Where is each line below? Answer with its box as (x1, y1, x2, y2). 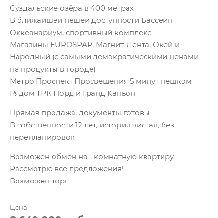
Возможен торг (10, 176, 68, 185)
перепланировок (10, 132, 75, 142)
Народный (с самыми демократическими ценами (10, 52, 199, 61)
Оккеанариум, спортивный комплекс (10, 28, 151, 37)
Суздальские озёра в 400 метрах (10, 3, 134, 13)
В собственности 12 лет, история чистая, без (10, 120, 174, 129)
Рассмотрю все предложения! (10, 164, 124, 173)
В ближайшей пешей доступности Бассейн (10, 16, 173, 25)
